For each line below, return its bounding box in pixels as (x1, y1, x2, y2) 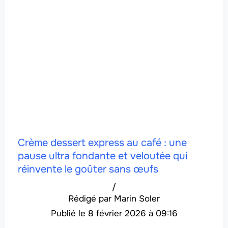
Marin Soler (114, 193, 160, 204)
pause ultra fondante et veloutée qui (17, 149, 187, 162)
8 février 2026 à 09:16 (88, 208, 178, 219)
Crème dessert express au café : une (17, 136, 187, 149)
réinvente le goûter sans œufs (17, 162, 158, 176)
